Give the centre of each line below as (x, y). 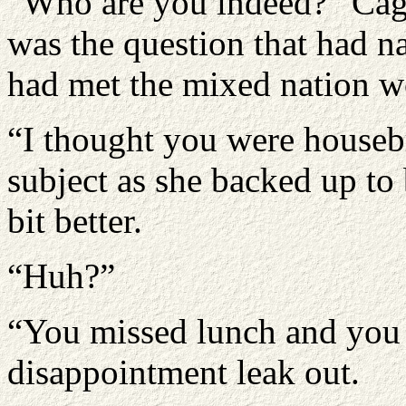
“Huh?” (61, 276)
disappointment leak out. (184, 372)
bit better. (75, 221)
